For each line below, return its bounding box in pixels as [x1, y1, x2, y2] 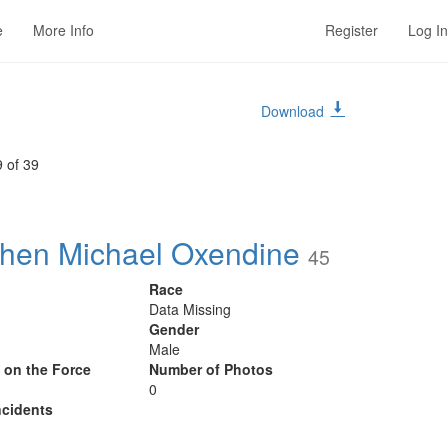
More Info [33, 20, 94, 40]
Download [261, 101, 324, 121]
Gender [149, 319, 200, 339]
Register [325, 20, 378, 40]
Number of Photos [149, 359, 274, 379]
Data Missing [149, 299, 232, 319]
